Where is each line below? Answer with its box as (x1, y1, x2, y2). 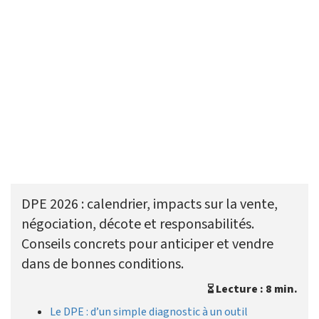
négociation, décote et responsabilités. (21, 214, 254, 235)
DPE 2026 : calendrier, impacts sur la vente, (21, 194, 278, 215)
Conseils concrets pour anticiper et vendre (21, 234, 273, 255)
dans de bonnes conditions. (21, 254, 184, 275)
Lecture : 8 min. (214, 281, 298, 298)
